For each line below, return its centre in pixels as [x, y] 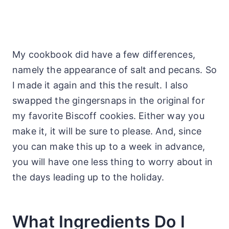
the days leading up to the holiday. [88, 177]
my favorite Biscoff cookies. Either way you [108, 116]
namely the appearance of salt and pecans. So [114, 70]
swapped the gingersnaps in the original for [109, 100]
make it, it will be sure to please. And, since [107, 131]
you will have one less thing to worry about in [113, 162]
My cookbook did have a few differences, [104, 54]
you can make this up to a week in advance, [109, 146]
